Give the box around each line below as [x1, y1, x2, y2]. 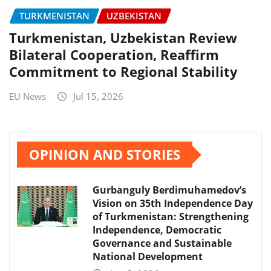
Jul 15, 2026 [73, 90, 123, 103]
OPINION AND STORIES [29, 145, 180, 164]
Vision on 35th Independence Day [93, 197, 253, 211]
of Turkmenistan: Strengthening [93, 210, 249, 224]
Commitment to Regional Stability [9, 62, 238, 81]
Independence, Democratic [93, 223, 221, 237]
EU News [9, 90, 46, 103]
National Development [93, 250, 203, 264]
